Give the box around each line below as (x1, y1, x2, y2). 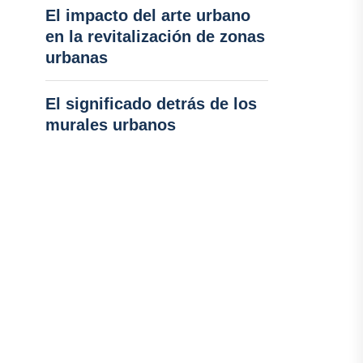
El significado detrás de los (45, 95, 257, 113)
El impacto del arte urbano (45, 6, 250, 24)
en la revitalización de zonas (45, 28, 265, 45)
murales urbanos (45, 116, 176, 134)
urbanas (45, 49, 108, 66)
